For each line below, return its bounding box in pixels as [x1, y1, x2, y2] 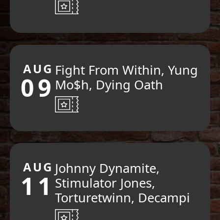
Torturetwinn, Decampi [55, 189, 191, 207]
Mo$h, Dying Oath [55, 76, 164, 93]
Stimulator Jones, [55, 174, 156, 192]
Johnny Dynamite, [55, 160, 160, 177]
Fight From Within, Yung [55, 61, 198, 79]
